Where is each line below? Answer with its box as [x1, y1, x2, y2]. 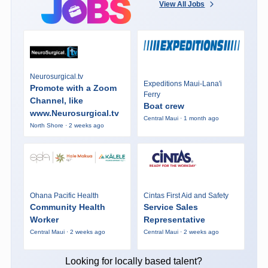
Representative [143, 215, 205, 225]
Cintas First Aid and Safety [143, 191, 229, 200]
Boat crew [143, 100, 184, 111]
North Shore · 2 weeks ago [29, 121, 104, 129]
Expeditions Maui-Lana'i [143, 79, 222, 88]
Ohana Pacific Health [29, 191, 99, 200]
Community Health [29, 202, 105, 212]
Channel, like [29, 95, 83, 105]
